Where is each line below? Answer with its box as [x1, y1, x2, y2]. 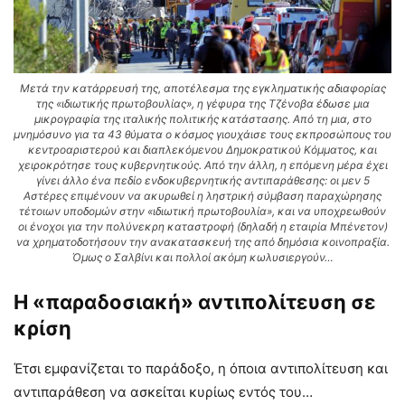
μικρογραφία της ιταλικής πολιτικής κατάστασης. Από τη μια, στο [33, 111, 372, 126]
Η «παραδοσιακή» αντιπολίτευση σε [14, 289, 376, 314]
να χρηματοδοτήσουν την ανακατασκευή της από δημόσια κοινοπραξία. [15, 234, 390, 249]
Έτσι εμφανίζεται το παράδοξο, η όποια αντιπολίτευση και [14, 359, 388, 377]
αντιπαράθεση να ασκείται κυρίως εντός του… [14, 382, 313, 400]
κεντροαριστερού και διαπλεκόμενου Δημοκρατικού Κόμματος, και [28, 142, 377, 156]
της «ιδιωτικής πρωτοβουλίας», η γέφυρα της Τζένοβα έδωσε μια [35, 96, 370, 110]
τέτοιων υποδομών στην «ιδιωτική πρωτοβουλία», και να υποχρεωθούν [19, 203, 386, 218]
